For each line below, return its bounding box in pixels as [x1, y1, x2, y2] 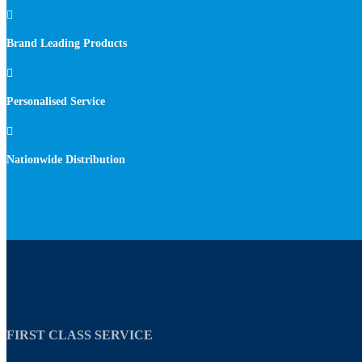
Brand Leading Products [6, 36, 127, 49]
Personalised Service [6, 95, 105, 107]
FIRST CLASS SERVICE [6, 326, 153, 343]
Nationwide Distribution [6, 154, 125, 166]
